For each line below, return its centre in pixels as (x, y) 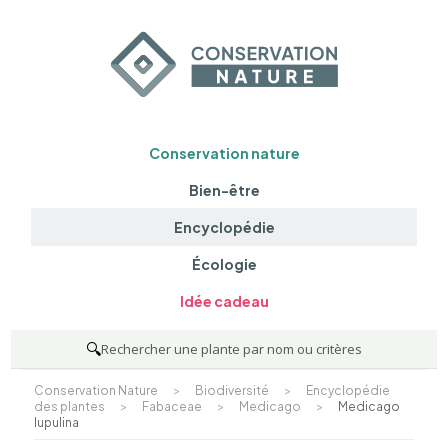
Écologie (224, 264)
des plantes (69, 406)
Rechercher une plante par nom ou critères (231, 348)
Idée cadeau (224, 301)
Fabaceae (171, 406)
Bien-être (224, 189)
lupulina (56, 422)
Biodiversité (231, 390)
